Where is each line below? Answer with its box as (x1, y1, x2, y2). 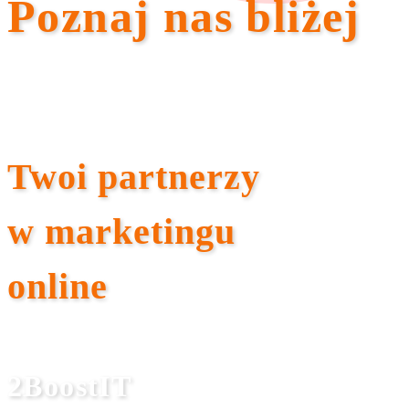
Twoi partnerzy (7, 155, 260, 197)
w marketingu (7, 210, 236, 252)
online (7, 265, 108, 307)
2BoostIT (7, 370, 132, 404)
